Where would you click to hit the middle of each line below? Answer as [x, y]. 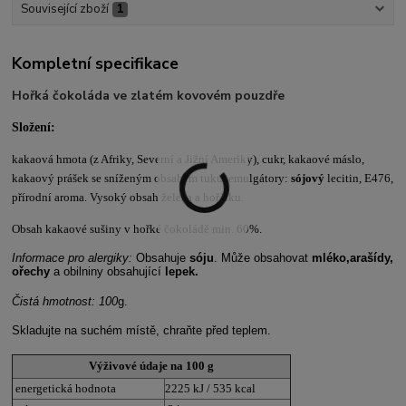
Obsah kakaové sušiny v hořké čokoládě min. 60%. [137, 229]
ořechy [33, 272]
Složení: [36, 128]
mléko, [331, 258]
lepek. [180, 272]
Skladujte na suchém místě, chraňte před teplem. [142, 331]
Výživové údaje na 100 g [152, 365]
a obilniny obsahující [108, 272]
